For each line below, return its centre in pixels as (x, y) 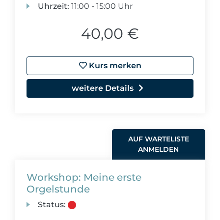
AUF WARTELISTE (158, 139)
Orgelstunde (58, 189)
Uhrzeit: (54, 6)
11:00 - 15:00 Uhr (101, 6)
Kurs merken (114, 66)
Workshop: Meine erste (84, 177)
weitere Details (103, 88)
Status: (52, 205)
